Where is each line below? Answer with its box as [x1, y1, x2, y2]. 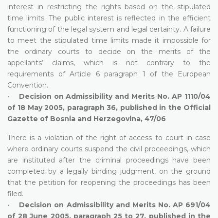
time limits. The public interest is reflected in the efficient [7, 13, 211, 22]
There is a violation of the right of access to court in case [7, 133, 211, 142]
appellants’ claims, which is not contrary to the [7, 58, 211, 67]
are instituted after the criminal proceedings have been [7, 155, 211, 164]
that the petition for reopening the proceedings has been [7, 178, 211, 187]
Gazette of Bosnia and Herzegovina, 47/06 [7, 114, 166, 123]
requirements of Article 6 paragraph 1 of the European [7, 69, 211, 78]
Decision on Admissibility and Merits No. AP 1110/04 [18, 91, 211, 101]
